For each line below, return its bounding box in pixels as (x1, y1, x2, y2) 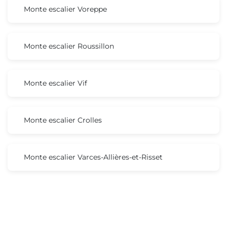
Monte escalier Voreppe (24, 4, 107, 14)
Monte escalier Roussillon (24, 41, 114, 51)
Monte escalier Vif (24, 78, 87, 88)
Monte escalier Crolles (24, 115, 102, 125)
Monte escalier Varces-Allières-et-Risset (24, 152, 163, 162)
